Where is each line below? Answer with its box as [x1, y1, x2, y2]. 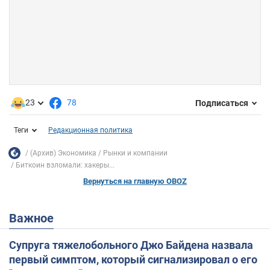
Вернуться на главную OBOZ [83, 177, 187, 186]
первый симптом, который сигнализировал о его [9, 253, 257, 266]
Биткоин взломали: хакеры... [16, 161, 115, 170]
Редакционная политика [48, 126, 133, 135]
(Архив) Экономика [30, 148, 96, 157]
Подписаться [195, 98, 248, 108]
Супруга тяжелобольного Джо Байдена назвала [9, 239, 253, 252]
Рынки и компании [103, 148, 168, 157]
